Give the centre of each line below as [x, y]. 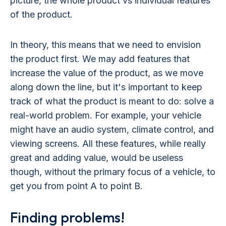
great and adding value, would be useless [97, 157]
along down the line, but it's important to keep [106, 87]
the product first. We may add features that [100, 59]
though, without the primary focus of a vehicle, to [113, 172]
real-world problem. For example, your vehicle [106, 115]
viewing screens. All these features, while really [108, 143]
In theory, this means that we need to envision [105, 44]
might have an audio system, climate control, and [112, 129]
